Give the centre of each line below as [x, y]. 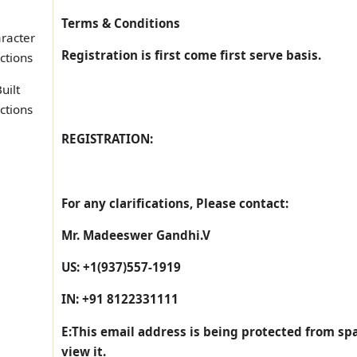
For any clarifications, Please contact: [175, 203]
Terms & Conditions [121, 23]
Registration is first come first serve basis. [191, 55]
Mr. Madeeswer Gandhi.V [136, 235]
